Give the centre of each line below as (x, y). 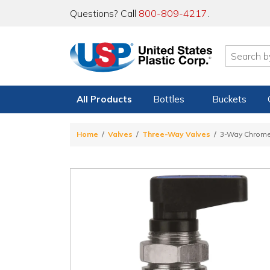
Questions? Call (104, 13)
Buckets (229, 99)
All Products (104, 99)
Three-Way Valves (176, 134)
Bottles (169, 99)
